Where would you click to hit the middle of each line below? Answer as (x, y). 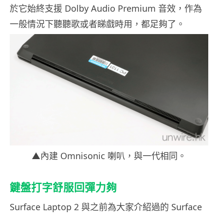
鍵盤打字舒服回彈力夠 (63, 188)
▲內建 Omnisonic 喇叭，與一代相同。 (109, 156)
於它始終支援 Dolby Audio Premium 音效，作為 (106, 8)
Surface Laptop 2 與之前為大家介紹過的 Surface (106, 207)
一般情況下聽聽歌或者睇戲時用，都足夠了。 (97, 24)
